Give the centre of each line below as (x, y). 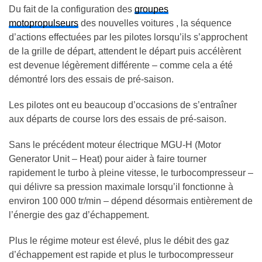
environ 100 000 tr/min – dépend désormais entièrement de (131, 201)
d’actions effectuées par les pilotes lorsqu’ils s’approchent (128, 37)
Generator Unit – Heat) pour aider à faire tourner (108, 158)
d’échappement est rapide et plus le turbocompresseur (121, 254)
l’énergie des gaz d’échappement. (79, 215)
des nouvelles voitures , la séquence (155, 23)
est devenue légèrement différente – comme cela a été (121, 65)
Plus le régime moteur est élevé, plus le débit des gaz (119, 240)
